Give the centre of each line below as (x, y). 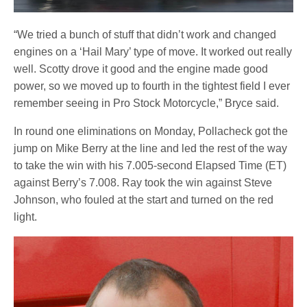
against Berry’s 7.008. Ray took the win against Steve (143, 182)
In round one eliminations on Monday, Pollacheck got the (151, 131)
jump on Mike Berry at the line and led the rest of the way (151, 148)
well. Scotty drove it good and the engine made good (141, 69)
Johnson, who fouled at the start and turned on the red (144, 199)
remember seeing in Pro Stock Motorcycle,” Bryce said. (147, 103)
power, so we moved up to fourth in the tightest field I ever (152, 86)
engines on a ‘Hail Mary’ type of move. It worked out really (153, 51)
